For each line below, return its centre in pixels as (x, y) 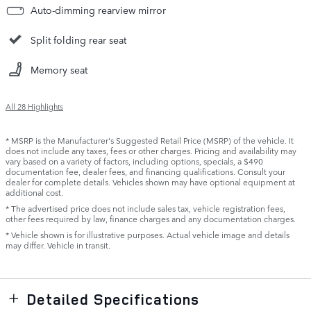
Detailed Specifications (113, 300)
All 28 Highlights (34, 107)
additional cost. (34, 193)
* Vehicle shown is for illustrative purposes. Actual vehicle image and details (148, 235)
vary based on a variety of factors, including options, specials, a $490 (134, 161)
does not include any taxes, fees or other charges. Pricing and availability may (151, 151)
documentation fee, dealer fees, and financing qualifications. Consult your (145, 172)
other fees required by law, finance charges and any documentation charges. (151, 219)
